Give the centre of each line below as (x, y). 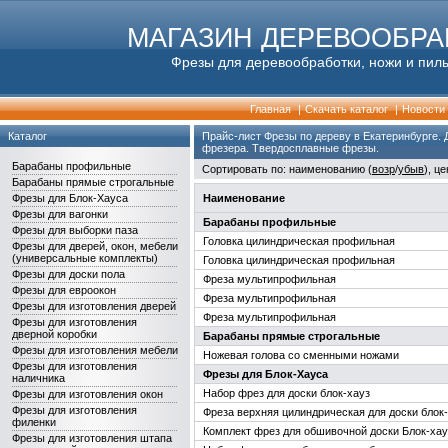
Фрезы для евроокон (64, 290)
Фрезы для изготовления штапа (92, 438)
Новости (423, 109)
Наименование (244, 198)
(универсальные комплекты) (85, 258)
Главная (270, 109)
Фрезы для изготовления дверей (94, 306)
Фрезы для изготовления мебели (95, 350)
